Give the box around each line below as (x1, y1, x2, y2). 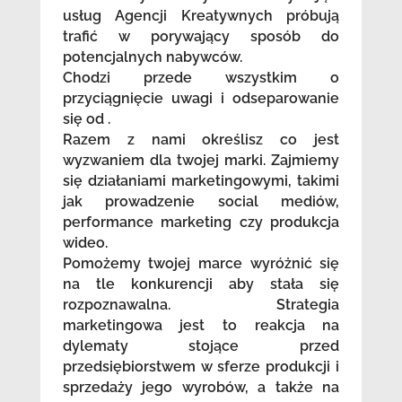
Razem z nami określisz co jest (62, 130, 340, 148)
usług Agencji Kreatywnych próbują (62, 6, 340, 24)
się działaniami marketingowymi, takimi (62, 171, 340, 189)
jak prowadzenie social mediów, (62, 192, 340, 210)
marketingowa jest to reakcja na (62, 316, 340, 334)
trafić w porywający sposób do (62, 27, 340, 45)
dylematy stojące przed (62, 336, 340, 354)
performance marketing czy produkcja (62, 213, 340, 231)
